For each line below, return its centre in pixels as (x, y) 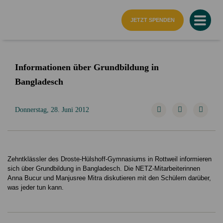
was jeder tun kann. (36, 187)
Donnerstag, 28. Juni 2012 (52, 110)
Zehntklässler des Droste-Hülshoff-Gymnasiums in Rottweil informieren (110, 159)
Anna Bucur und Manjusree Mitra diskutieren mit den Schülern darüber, (109, 178)
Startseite (23, 13)
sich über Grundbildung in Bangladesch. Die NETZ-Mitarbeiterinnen (104, 168)
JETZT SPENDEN (152, 20)
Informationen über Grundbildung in (87, 67)
